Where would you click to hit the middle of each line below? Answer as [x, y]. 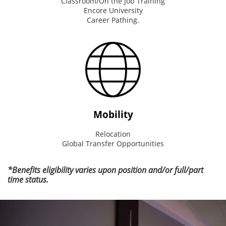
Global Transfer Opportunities [113, 143]
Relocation [113, 134]
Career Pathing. [113, 20]
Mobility [113, 114]
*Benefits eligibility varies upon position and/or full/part [105, 170]
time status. [28, 179]
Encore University [113, 10]
